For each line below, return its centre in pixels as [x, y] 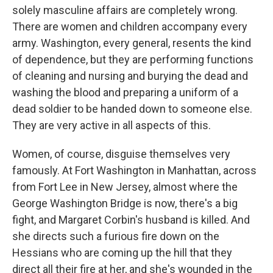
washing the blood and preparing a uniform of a [125, 92]
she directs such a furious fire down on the [116, 236]
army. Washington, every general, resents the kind [132, 43]
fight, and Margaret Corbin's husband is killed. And [131, 220]
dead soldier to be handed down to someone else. [132, 109]
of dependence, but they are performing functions [133, 59]
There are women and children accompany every [130, 27]
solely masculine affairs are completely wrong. [125, 10]
